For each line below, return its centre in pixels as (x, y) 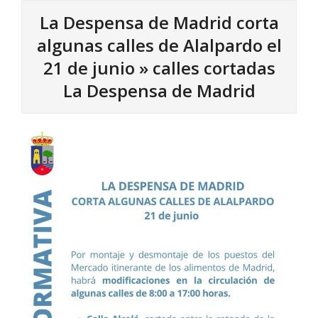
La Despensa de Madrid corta (159, 22)
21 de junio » (98, 68)
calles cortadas (214, 68)
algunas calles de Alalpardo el (159, 45)
